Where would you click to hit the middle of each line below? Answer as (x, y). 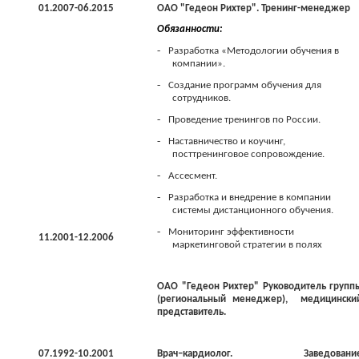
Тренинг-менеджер (306, 8)
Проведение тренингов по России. (245, 120)
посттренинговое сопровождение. (249, 154)
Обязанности (189, 29)
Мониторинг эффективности (232, 232)
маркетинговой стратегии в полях (248, 245)
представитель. (192, 312)
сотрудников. (202, 98)
